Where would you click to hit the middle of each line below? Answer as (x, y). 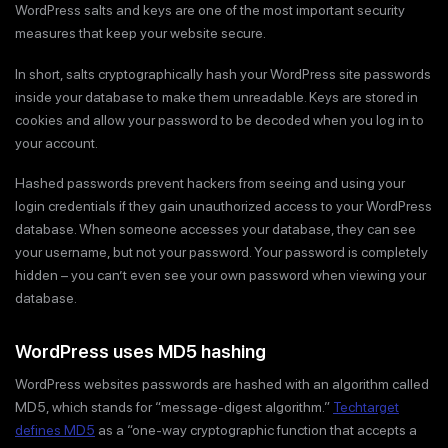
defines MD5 (55, 429)
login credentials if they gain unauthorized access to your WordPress (223, 206)
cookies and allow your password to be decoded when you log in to (219, 119)
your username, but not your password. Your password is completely (221, 252)
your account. (56, 142)
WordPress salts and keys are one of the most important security (210, 10)
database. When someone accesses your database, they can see (215, 229)
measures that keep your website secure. (140, 33)
